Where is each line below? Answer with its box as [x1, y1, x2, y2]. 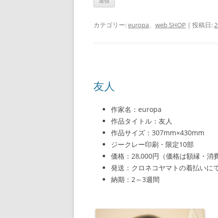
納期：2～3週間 [111, 175, 160, 184]
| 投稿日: [186, 20, 214, 29]
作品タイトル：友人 [111, 116, 172, 126]
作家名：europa [111, 105, 162, 114]
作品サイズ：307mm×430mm [111, 128, 204, 137]
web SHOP [155, 20, 186, 29]
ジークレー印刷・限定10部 [111, 140, 194, 149]
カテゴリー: [93, 20, 128, 29]
